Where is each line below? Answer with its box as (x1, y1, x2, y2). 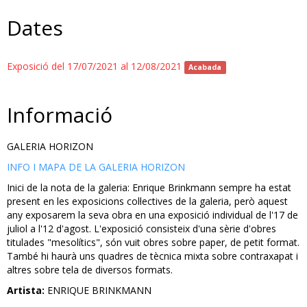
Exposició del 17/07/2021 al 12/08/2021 (7, 60, 184, 73)
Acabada (188, 62, 222, 72)
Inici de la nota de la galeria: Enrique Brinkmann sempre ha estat (7, 181, 291, 194)
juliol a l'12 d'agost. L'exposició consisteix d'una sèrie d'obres (7, 222, 276, 235)
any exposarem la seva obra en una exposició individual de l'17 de (7, 208, 298, 221)
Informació (7, 101, 112, 129)
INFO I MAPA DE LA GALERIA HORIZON (7, 160, 185, 173)
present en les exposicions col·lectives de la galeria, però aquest (7, 195, 288, 208)
